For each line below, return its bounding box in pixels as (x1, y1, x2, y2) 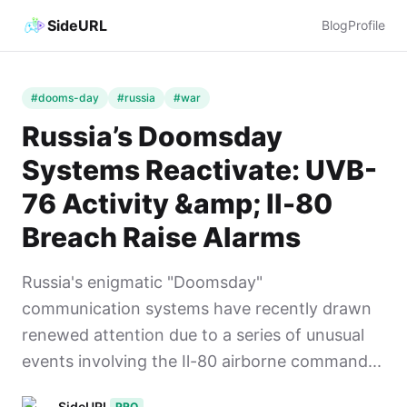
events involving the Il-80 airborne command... (22, 352, 382, 371)
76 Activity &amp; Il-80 (22, 187, 333, 220)
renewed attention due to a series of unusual (22, 325, 364, 344)
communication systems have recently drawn (22, 299, 372, 318)
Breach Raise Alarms (22, 221, 301, 253)
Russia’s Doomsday (22, 120, 283, 153)
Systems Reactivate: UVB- (22, 154, 377, 186)
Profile (348, 17, 385, 33)
